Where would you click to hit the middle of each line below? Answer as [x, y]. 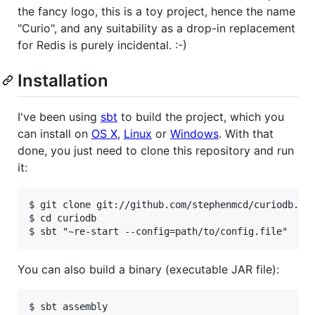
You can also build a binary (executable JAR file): [148, 270]
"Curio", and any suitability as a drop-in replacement [156, 28]
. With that [246, 134]
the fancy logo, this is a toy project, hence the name [156, 11]
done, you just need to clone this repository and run [156, 151]
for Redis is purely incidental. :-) [102, 45]
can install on [54, 134]
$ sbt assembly [68, 307]
